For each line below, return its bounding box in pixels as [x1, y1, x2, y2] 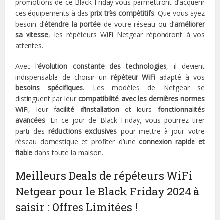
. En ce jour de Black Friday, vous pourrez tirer [45, 115, 205, 125]
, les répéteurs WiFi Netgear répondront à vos [48, 30, 205, 40]
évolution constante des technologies [38, 61, 167, 71]
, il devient [166, 61, 205, 71]
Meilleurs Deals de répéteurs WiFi [15, 168, 193, 183]
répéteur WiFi [110, 72, 155, 82]
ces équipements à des [15, 8, 91, 18]
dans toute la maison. [32, 148, 104, 158]
